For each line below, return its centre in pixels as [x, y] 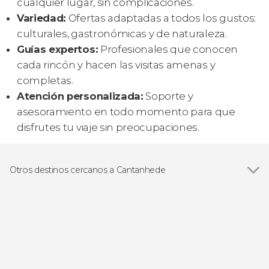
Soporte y [168, 96]
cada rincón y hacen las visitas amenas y [116, 65]
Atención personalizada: [80, 96]
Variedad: [42, 18]
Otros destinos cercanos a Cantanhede [88, 170]
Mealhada [44, 204]
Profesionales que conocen [168, 50]
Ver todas [32, 189]
